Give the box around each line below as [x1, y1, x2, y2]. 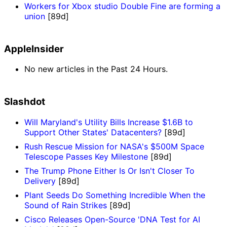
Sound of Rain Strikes [24, 200, 107, 210]
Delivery [24, 175, 56, 186]
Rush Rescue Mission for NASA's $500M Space [24, 141, 204, 152]
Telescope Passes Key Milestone [24, 151, 148, 162]
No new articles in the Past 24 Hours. [24, 64, 168, 74]
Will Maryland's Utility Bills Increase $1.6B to [24, 117, 193, 127]
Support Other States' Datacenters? [24, 127, 162, 137]
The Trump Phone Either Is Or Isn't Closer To [24, 165, 195, 176]
